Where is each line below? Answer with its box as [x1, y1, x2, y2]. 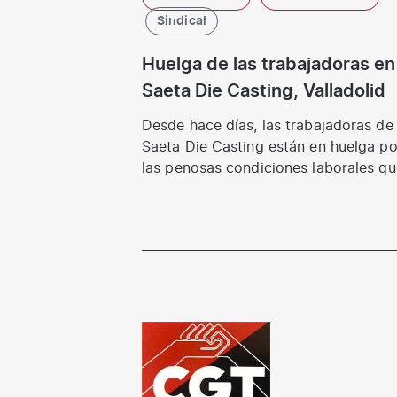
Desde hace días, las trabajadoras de [142, 119, 393, 134]
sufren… [142, 183, 196, 198]
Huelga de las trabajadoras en [142, 56, 395, 74]
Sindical [157, 15, 206, 28]
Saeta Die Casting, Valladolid [142, 82, 385, 101]
